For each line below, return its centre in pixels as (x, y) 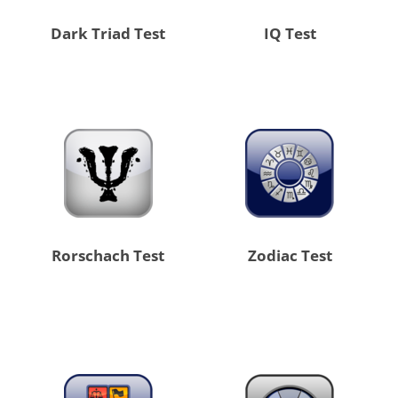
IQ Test (290, 34)
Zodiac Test (290, 256)
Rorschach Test (108, 256)
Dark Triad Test (108, 34)
